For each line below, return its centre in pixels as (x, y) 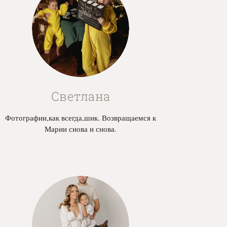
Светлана (81, 97)
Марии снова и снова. (81, 129)
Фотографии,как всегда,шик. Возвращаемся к (81, 118)
